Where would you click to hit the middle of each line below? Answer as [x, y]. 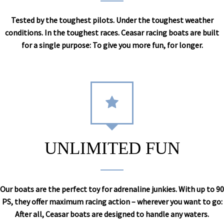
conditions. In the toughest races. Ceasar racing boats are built [112, 32]
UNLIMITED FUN [112, 148]
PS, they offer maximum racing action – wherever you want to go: [112, 201]
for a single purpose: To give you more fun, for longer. [112, 45]
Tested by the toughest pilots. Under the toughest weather [112, 20]
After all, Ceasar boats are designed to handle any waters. [112, 214]
